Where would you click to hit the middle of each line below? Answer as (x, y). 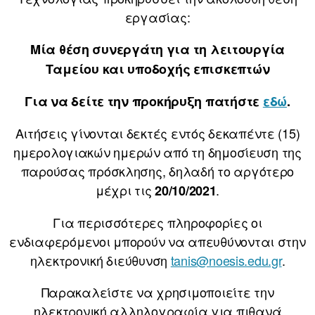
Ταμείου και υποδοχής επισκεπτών (157, 69)
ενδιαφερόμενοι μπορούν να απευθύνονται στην (157, 242)
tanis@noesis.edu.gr (226, 261)
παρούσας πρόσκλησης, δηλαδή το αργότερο (157, 171)
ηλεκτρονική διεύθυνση (100, 261)
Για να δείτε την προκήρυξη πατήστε (144, 102)
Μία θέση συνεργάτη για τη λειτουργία (157, 50)
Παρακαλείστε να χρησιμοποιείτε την (157, 292)
